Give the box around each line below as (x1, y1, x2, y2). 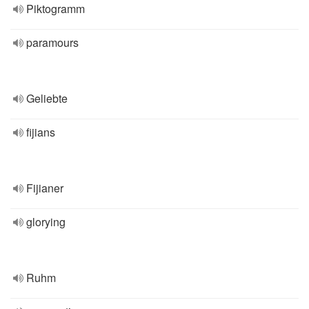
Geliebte (26, 90, 68, 106)
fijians (26, 124, 55, 140)
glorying (26, 214, 66, 230)
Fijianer (26, 180, 63, 196)
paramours (26, 34, 79, 50)
